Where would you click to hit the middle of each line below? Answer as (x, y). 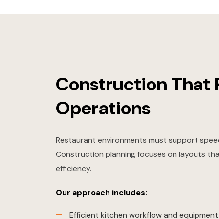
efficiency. (74, 169)
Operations (103, 108)
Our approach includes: (101, 193)
